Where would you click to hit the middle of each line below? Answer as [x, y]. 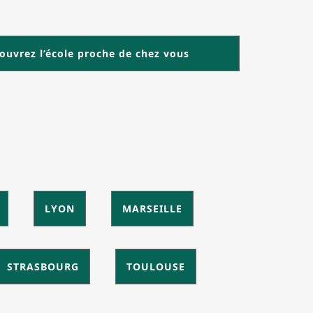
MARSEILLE [152, 209]
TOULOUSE [156, 267]
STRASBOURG [43, 267]
